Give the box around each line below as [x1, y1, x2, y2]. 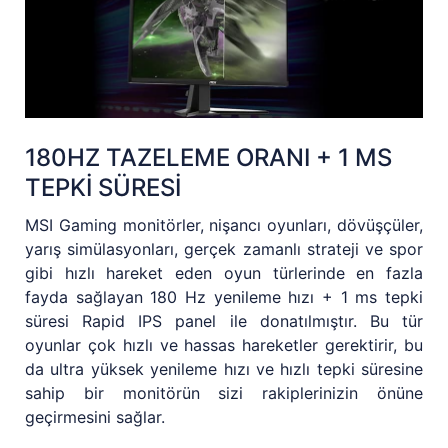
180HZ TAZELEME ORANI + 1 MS [25, 142, 392, 172]
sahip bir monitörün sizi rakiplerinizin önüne [25, 382, 423, 403]
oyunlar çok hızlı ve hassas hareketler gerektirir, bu [25, 334, 423, 355]
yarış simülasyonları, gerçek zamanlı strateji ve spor [25, 238, 423, 259]
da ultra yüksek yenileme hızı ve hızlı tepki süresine [25, 358, 423, 379]
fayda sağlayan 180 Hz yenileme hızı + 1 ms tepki [25, 286, 423, 307]
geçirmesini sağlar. [25, 406, 165, 427]
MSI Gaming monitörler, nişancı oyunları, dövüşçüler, [25, 214, 423, 235]
